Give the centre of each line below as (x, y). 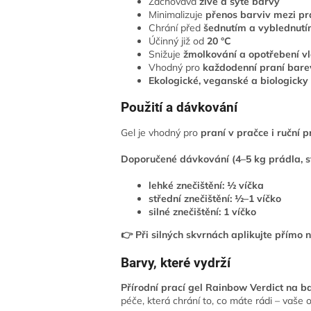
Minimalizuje (177, 15)
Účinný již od (178, 41)
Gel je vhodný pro (161, 132)
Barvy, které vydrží (176, 263)
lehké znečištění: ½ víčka (207, 185)
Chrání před (176, 28)
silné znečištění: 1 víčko (203, 211)
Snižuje (166, 54)
